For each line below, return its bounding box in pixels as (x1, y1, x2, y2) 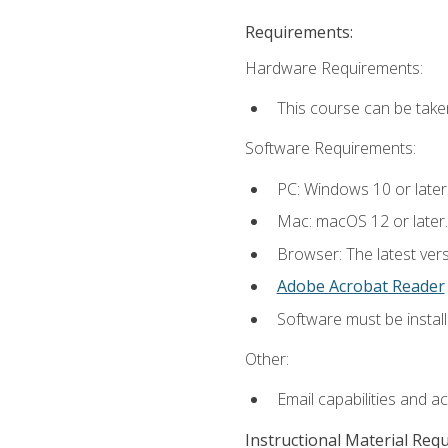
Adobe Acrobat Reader (276, 275, 445, 298)
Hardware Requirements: (244, 56, 423, 79)
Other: (244, 348, 289, 371)
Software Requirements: (244, 137, 416, 160)
